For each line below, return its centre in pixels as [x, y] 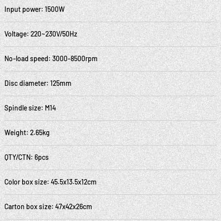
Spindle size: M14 [30, 108]
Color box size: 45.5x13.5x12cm [50, 182]
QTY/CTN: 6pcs [26, 157]
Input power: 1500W [34, 9]
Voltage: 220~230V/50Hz [41, 34]
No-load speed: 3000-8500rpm [51, 59]
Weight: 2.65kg [27, 133]
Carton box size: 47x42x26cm [48, 207]
